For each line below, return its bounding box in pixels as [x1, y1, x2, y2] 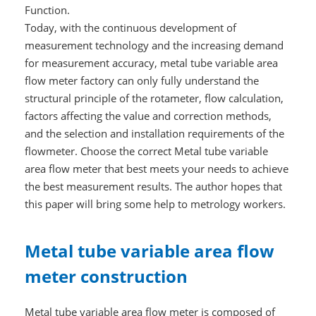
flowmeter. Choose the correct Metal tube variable [24, 144, 268, 159]
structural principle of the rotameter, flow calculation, [24, 91, 284, 106]
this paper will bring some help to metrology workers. [24, 197, 286, 212]
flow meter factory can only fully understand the [24, 73, 259, 88]
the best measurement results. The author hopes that [24, 179, 282, 194]
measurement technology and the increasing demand [24, 38, 284, 53]
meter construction [24, 265, 188, 288]
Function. [24, 3, 70, 18]
